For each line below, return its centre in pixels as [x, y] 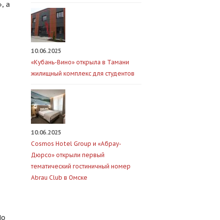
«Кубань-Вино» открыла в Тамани [80, 62]
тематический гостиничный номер [81, 166]
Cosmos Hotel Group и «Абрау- [76, 144]
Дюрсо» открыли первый [68, 155]
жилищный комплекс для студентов [82, 73]
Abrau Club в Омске [59, 178]
